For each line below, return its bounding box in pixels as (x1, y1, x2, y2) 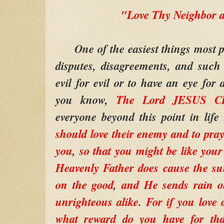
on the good (55, 176, 114, 192)
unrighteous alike (55, 193, 139, 209)
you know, (55, 91, 116, 107)
